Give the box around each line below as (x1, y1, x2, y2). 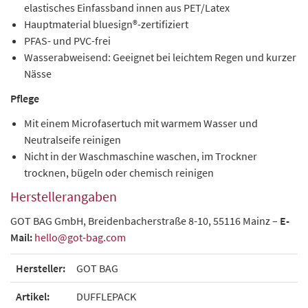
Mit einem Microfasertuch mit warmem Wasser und (24, 116, 258, 130)
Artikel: (16, 289, 49, 303)
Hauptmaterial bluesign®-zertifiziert (24, 17, 188, 31)
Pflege (10, 91, 39, 105)
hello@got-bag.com (34, 230, 126, 244)
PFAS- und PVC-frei (24, 34, 111, 47)
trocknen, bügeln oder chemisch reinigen (24, 166, 214, 179)
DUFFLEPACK (76, 289, 136, 303)
